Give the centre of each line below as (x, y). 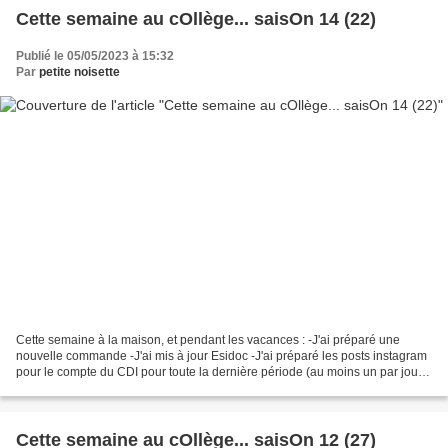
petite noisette (79, 72)
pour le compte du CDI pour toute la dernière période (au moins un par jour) (221, 371)
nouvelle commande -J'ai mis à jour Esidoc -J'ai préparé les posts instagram (221, 355)
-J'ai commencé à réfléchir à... (96, 387)
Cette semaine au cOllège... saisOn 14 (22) (196, 19)
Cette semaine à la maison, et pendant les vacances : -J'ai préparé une (208, 339)
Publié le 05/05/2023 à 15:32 (95, 56)
